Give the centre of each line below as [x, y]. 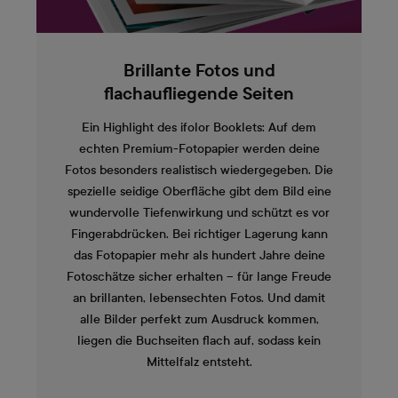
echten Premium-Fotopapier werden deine [199, 148]
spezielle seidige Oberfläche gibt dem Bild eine [199, 191]
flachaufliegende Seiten [199, 95]
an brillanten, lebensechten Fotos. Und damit [199, 298]
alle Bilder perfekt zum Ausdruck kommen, [199, 319]
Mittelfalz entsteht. [199, 362]
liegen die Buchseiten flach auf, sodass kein [199, 340]
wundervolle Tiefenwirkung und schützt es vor [199, 212]
